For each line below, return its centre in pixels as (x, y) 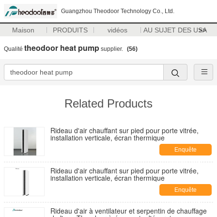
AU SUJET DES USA (175, 30)
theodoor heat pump (62, 48)
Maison (23, 30)
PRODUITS (70, 30)
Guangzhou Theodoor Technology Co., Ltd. (118, 11)
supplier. (112, 49)
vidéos (117, 30)
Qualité (14, 49)
